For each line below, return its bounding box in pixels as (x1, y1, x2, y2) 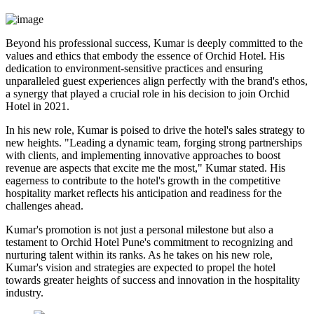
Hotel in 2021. (6, 100, 69, 113)
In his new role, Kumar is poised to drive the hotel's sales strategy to (6, 124, 305, 137)
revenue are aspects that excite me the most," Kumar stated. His (6, 162, 285, 175)
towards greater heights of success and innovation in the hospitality (6, 274, 300, 287)
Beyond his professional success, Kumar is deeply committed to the (6, 37, 303, 50)
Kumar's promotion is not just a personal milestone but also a (6, 224, 273, 236)
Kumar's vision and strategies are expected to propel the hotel (6, 261, 275, 274)
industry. (6, 287, 43, 299)
